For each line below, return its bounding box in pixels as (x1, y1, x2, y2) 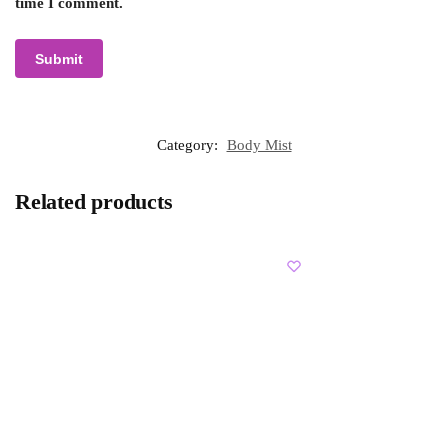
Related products (15, 189, 173, 215)
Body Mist (226, 137, 292, 154)
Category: (156, 137, 222, 154)
